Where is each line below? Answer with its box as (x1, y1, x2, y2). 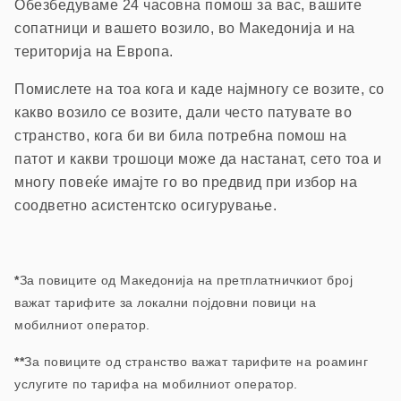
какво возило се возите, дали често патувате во (14, 104, 352, 120)
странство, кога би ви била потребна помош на (14, 127, 346, 143)
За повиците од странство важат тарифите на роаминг (24, 354, 368, 369)
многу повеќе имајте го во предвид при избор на (14, 174, 357, 190)
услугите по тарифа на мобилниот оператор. (14, 376, 298, 391)
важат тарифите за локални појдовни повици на (14, 294, 316, 310)
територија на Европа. (14, 43, 174, 59)
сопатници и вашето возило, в (14, 20, 226, 36)
